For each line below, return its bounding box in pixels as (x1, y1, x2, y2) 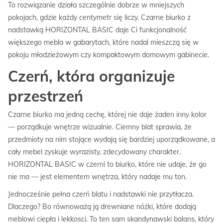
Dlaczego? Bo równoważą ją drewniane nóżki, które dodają (8, 202, 196, 212)
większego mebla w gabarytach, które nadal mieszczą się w (8, 38, 199, 47)
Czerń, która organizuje (8, 67, 175, 86)
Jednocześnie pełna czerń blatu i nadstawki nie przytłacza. (8, 190, 194, 199)
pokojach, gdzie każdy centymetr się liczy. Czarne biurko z (8, 13, 191, 22)
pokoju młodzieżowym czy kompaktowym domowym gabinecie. (8, 50, 209, 60)
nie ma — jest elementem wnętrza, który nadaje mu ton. (8, 172, 187, 182)
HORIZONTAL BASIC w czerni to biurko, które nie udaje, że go (8, 160, 207, 169)
